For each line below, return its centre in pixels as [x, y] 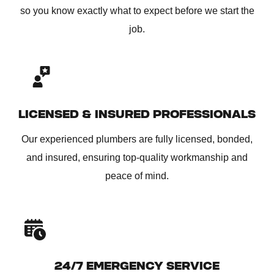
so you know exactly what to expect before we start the [137, 10]
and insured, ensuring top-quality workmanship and [137, 158]
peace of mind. [137, 176]
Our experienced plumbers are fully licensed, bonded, [137, 139]
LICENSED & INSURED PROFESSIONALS [137, 114]
